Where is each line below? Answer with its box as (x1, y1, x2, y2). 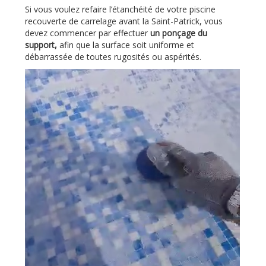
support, (25, 39, 57, 50)
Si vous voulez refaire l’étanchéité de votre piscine (25, 3, 216, 15)
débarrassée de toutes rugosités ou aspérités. (25, 50, 201, 62)
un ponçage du (150, 27, 207, 39)
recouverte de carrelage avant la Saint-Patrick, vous (25, 15, 223, 27)
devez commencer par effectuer (25, 27, 150, 39)
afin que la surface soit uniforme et (57, 39, 194, 50)
